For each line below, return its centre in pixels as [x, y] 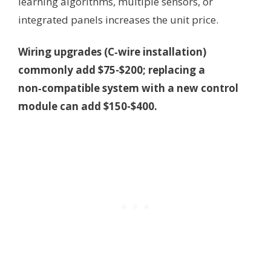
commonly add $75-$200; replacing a [112, 70]
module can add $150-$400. [88, 106]
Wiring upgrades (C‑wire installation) [112, 52]
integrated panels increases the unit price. [118, 19]
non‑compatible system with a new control [128, 88]
